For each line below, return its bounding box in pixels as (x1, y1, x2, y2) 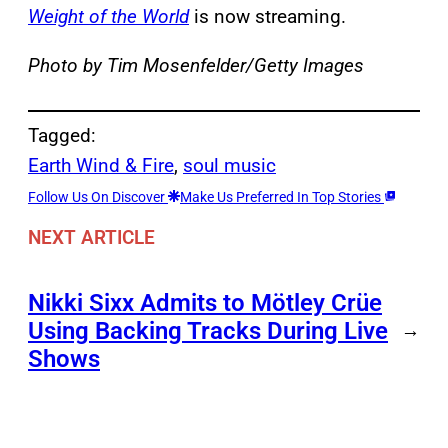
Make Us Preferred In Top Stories (180, 189, 384, 206)
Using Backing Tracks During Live (28, 316, 388, 345)
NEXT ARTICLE (28, 225, 155, 249)
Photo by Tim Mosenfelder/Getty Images (28, 54, 364, 78)
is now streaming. (189, 5, 346, 29)
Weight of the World (28, 5, 189, 29)
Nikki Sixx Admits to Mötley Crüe (28, 288, 382, 317)
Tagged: (28, 124, 96, 148)
